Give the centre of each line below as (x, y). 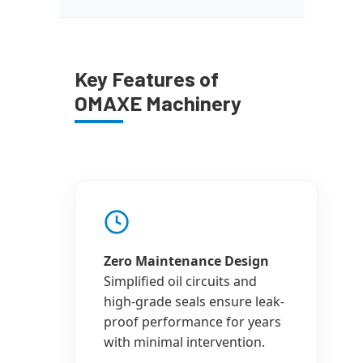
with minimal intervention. (184, 342)
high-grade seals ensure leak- (194, 301)
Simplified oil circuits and (180, 281)
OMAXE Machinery (158, 102)
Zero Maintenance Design (186, 261)
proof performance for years (192, 322)
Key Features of (147, 78)
